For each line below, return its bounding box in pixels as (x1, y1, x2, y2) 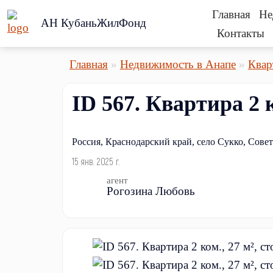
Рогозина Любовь (107, 184, 195, 197)
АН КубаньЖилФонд (41, 16, 146, 30)
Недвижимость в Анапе (120, 57, 236, 71)
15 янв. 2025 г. (72, 155, 120, 167)
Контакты (217, 26, 264, 40)
